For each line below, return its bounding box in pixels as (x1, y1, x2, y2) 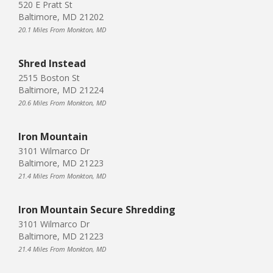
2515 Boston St (18, 71, 80, 83)
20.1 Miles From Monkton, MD (18, 24, 106, 34)
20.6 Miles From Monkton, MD (18, 97, 106, 107)
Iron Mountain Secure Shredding (18, 202, 175, 216)
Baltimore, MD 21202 (18, 10, 104, 23)
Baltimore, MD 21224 (18, 83, 104, 96)
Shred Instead (18, 56, 86, 70)
